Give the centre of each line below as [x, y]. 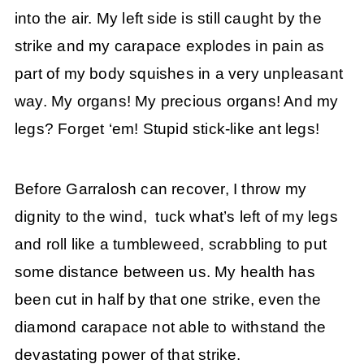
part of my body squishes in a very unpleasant [178, 73]
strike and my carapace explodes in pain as [169, 45]
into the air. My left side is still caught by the [168, 18]
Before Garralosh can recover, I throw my [160, 189]
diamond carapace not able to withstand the [170, 327]
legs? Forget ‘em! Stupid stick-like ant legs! [167, 128]
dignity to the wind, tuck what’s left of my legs [176, 217]
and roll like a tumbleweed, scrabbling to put [170, 245]
